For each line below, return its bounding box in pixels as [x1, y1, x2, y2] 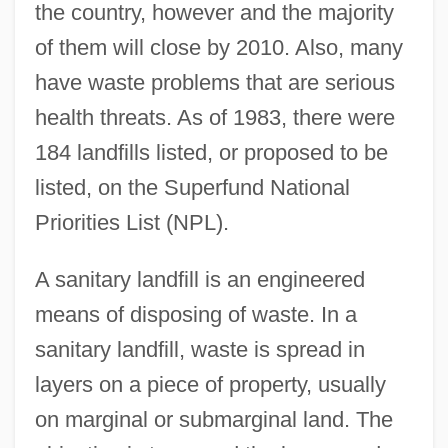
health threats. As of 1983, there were [34, 104, 395, 130]
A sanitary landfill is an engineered [34, 266, 365, 292]
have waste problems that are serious [34, 69, 395, 95]
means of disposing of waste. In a [34, 301, 357, 327]
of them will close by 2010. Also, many [34, 34, 403, 60]
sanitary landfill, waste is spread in [34, 336, 365, 362]
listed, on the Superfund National [34, 174, 350, 200]
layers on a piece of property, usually [34, 371, 386, 397]
